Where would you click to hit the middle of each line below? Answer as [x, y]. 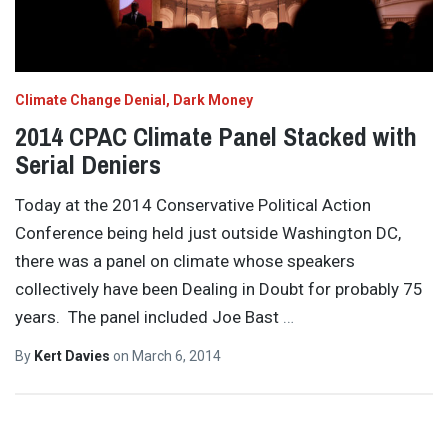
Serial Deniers [88, 164]
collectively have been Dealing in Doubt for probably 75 [219, 289]
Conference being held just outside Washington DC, [208, 233]
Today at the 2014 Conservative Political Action [193, 205]
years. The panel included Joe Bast [149, 317]
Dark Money [213, 99]
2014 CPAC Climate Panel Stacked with [216, 136]
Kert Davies [73, 355]
